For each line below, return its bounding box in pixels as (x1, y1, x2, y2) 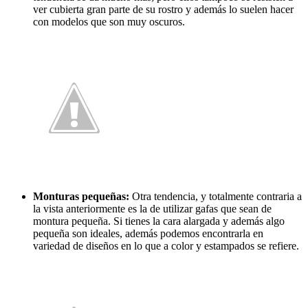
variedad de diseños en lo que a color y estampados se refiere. (33, 239, 299, 252)
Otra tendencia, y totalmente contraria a (132, 190, 302, 202)
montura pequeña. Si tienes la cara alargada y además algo (33, 214, 285, 227)
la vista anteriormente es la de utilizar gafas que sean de (33, 202, 272, 214)
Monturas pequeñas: (33, 190, 132, 202)
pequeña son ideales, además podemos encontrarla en (33, 227, 263, 239)
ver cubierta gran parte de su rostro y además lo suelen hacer (33, 3, 294, 15)
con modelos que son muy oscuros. (33, 15, 185, 27)
